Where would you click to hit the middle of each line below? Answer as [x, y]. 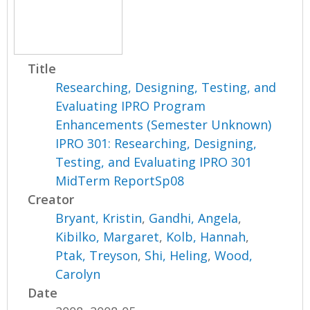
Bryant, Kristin [99, 218]
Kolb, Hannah [206, 236]
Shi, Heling [176, 255]
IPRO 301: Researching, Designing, [156, 143]
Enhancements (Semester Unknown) [164, 124]
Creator [51, 199]
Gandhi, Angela [194, 218]
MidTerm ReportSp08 [120, 180]
